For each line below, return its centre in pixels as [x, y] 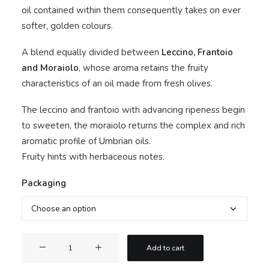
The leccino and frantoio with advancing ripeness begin [133, 110]
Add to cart [165, 248]
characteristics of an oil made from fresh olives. [117, 83]
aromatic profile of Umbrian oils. [86, 141]
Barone [36, 256]
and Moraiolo [50, 68]
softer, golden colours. [67, 26]
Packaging [44, 183]
